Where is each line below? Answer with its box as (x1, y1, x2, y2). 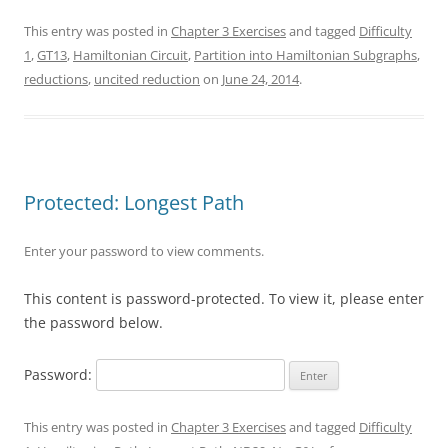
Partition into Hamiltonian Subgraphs (194, 45, 417, 64)
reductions (24, 69, 88, 88)
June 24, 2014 (222, 69, 299, 88)
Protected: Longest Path (24, 188, 244, 216)
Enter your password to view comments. (24, 241, 264, 260)
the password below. (24, 312, 163, 332)
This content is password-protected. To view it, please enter (24, 288, 424, 308)
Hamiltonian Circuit (73, 45, 188, 64)
